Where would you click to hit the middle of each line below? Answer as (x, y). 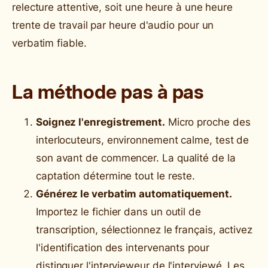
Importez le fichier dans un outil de (118, 211)
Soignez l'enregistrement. (100, 122)
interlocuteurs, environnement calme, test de (143, 140)
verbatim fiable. (49, 43)
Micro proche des (208, 122)
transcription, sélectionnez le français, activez (144, 229)
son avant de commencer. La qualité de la (136, 158)
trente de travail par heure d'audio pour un (113, 25)
